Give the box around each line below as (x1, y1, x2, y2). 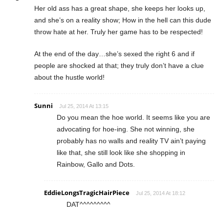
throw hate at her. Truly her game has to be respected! (34, 28, 203, 36)
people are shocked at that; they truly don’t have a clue (34, 62, 204, 70)
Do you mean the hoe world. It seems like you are (57, 113, 210, 122)
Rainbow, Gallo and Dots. (57, 160, 135, 169)
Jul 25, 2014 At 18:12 (136, 190, 185, 197)
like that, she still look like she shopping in (57, 149, 185, 157)
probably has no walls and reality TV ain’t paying (57, 137, 206, 145)
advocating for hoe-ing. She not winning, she (57, 125, 195, 133)
